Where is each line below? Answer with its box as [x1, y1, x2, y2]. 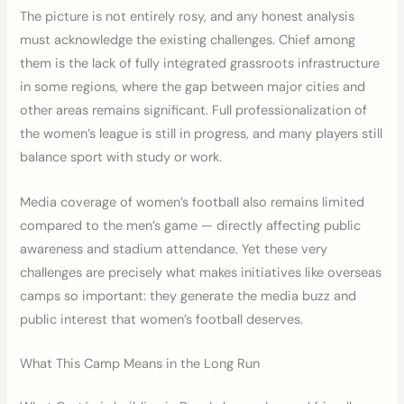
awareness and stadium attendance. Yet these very [20, 240, 328, 258]
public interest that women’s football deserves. [20, 310, 304, 328]
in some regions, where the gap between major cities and [20, 78, 366, 96]
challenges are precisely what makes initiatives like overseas [20, 263, 382, 281]
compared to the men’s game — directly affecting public [20, 216, 362, 234]
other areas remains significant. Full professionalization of [20, 102, 368, 120]
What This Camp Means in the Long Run [20, 355, 261, 373]
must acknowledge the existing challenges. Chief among [20, 32, 356, 50]
